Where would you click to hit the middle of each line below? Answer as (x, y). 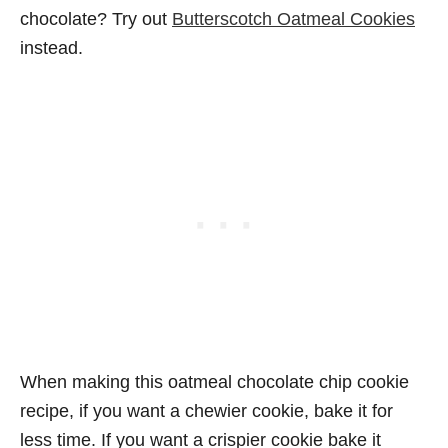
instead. (51, 48)
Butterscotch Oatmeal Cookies (293, 19)
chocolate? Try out (96, 19)
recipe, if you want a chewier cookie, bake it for (206, 411)
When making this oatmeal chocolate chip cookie (214, 382)
